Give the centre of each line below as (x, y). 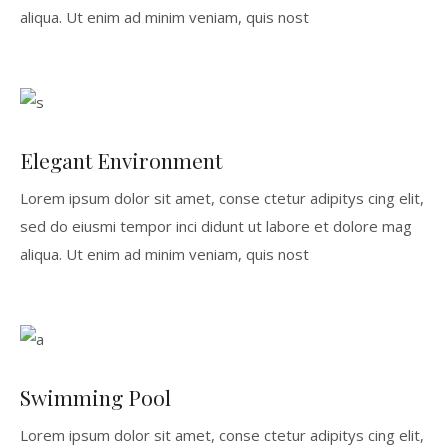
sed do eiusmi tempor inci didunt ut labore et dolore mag (215, 225)
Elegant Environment (120, 159)
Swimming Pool (95, 396)
